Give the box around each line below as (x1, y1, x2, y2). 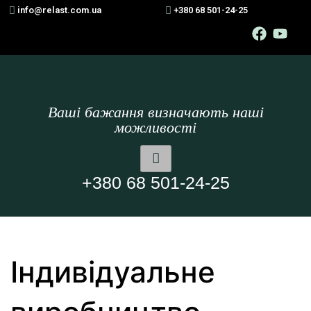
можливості (115, 119, 196, 136)
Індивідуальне (10, 254, 215, 289)
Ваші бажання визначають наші (47, 103, 264, 121)
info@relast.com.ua (17, 5, 101, 15)
